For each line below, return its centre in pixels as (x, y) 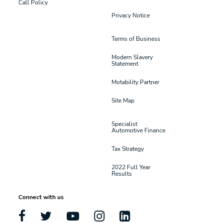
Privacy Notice (131, 15)
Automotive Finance (138, 130)
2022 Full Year (131, 167)
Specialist (124, 123)
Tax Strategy (128, 148)
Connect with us (41, 197)
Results (122, 173)
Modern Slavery (132, 57)
